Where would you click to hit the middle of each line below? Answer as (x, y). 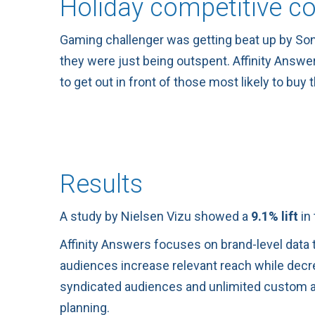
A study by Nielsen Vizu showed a (155, 217)
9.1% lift (275, 217)
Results (101, 185)
